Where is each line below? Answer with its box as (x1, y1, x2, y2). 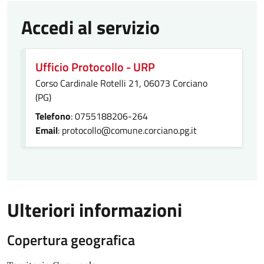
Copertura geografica (7, 229, 135, 250)
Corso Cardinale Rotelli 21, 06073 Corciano (35, 76, 207, 90)
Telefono (35, 109, 71, 123)
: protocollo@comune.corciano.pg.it (58, 123, 197, 137)
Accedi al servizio (21, 13, 160, 41)
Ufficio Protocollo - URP (35, 58, 155, 76)
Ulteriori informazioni (7, 196, 182, 224)
